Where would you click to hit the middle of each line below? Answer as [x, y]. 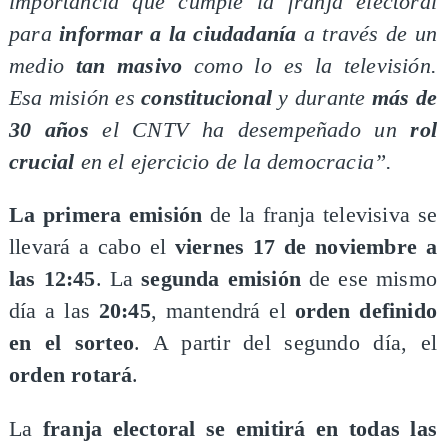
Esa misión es [75, 97]
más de [404, 97]
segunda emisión [221, 279]
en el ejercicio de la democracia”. [233, 161]
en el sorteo [71, 343]
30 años [48, 129]
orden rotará [70, 375]
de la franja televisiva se [320, 215]
